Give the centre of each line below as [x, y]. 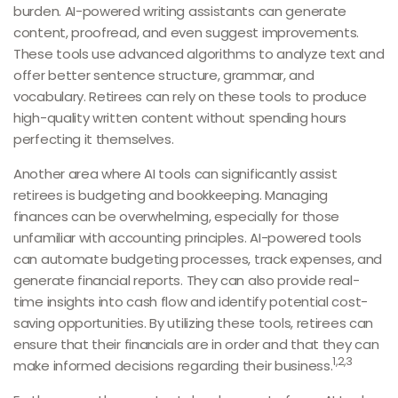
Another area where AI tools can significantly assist [175, 174]
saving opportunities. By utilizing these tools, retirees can [194, 323]
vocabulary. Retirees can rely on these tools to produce [190, 96]
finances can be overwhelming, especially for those [177, 216]
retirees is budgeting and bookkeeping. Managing [171, 195]
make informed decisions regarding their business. [173, 366]
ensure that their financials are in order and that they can [196, 344]
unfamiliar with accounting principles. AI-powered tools [187, 238]
